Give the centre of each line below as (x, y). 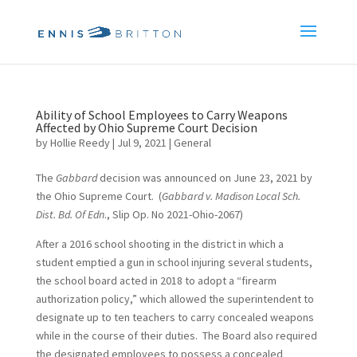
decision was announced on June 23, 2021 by (204, 178)
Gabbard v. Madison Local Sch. (231, 196)
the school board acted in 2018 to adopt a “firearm (156, 280)
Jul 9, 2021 (141, 143)
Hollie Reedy (80, 143)
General (192, 143)
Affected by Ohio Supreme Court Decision (146, 127)
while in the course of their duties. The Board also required (176, 335)
